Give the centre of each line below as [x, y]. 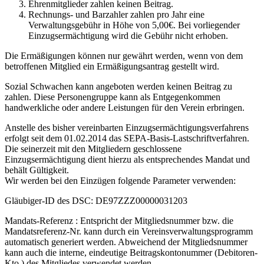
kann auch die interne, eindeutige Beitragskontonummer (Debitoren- [131, 253]
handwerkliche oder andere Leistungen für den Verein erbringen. [125, 108]
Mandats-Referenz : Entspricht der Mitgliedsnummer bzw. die [119, 221]
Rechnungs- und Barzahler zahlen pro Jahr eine [116, 15]
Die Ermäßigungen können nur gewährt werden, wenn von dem [124, 56]
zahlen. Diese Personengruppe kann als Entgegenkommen [113, 97]
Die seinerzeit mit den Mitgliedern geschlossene [93, 149]
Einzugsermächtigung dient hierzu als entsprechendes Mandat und [127, 160]
